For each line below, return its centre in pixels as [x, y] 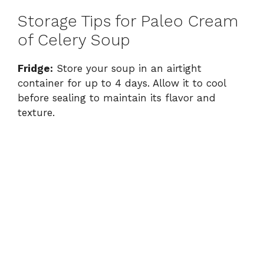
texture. [36, 113]
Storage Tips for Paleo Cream [128, 22]
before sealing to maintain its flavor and [117, 98]
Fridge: [35, 69]
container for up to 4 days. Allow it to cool [122, 83]
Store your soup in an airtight [127, 69]
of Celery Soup [74, 40]
